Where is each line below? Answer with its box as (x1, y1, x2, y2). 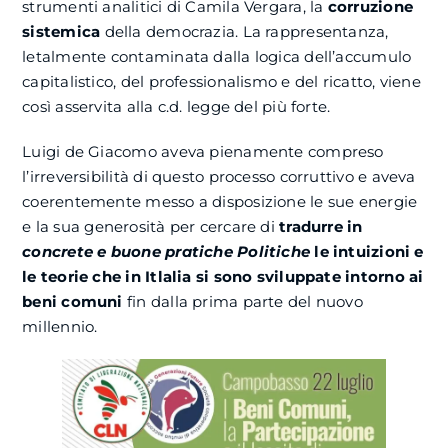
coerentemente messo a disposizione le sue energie (22, 192, 418, 211)
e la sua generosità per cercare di (22, 217, 280, 236)
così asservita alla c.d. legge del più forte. (22, 97, 331, 116)
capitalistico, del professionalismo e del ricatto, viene (22, 72, 421, 91)
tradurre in (279, 217, 363, 236)
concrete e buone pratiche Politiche (22, 242, 311, 261)
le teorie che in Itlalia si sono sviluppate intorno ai (22, 267, 424, 286)
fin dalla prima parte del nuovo (122, 292, 363, 311)
